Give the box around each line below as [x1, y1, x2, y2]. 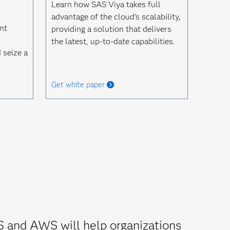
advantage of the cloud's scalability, [51, 12, 181, 22]
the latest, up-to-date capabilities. [51, 36, 175, 46]
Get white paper [51, 80, 105, 89]
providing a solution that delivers [51, 24, 171, 34]
